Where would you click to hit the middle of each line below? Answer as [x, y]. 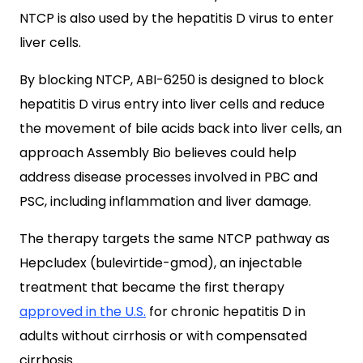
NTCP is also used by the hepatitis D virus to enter [177, 18]
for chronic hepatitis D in [226, 312]
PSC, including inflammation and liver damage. [165, 201]
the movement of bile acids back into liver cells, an [181, 128]
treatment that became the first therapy [152, 287]
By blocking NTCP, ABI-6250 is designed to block [172, 80]
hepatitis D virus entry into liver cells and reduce [172, 104]
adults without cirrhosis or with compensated [163, 336]
